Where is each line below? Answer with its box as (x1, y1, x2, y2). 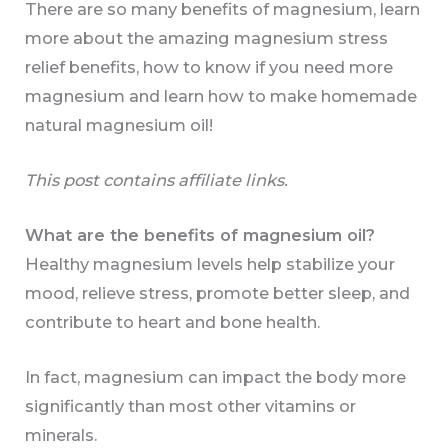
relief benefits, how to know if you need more (25, 56, 394, 77)
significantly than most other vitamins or (25, 396, 357, 417)
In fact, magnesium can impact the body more (25, 367, 407, 388)
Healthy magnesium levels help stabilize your (25, 254, 396, 275)
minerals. (25, 425, 98, 446)
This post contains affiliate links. (25, 169, 289, 190)
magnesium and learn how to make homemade (25, 85, 418, 106)
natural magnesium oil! (25, 114, 214, 135)
